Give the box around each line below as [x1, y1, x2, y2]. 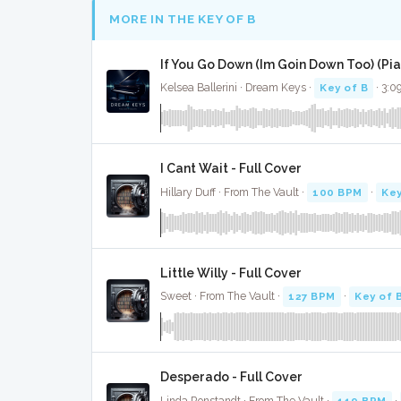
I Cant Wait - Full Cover [160, 161, 302, 176]
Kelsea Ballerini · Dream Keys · [160, 81, 314, 95]
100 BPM [312, 185, 363, 199]
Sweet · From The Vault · [160, 290, 283, 303]
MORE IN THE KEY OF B [109, 12, 256, 27]
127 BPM [288, 290, 336, 303]
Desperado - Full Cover [160, 370, 303, 385]
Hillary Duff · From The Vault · [160, 185, 307, 199]
